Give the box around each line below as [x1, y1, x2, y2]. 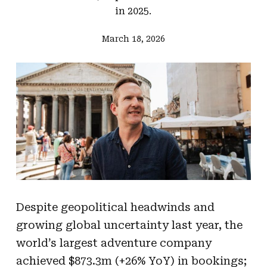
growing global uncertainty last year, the [15, 218, 243, 231]
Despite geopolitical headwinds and [15, 200, 215, 213]
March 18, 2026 [101, 33, 165, 44]
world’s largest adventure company [15, 236, 212, 249]
